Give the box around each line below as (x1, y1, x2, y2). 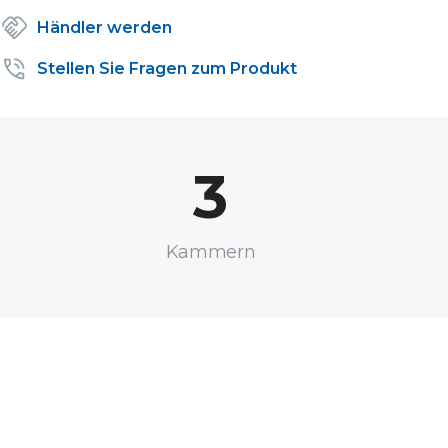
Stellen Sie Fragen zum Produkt (37, 58, 297, 78)
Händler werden (37, 17, 172, 37)
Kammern (165, 240, 256, 263)
